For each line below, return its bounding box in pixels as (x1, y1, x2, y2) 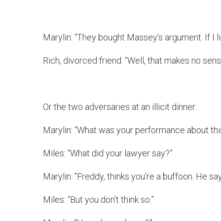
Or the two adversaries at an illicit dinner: (43, 102, 197, 112)
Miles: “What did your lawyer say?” (43, 148, 173, 158)
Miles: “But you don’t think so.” (43, 194, 154, 205)
